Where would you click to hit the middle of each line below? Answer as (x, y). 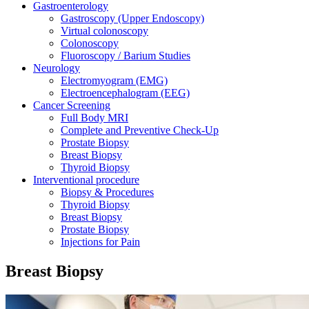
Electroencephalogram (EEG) (125, 92)
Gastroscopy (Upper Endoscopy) (132, 18)
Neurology (57, 68)
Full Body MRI (94, 117)
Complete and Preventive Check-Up (140, 130)
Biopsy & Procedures (107, 192)
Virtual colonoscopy (104, 30)
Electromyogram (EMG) (114, 80)
